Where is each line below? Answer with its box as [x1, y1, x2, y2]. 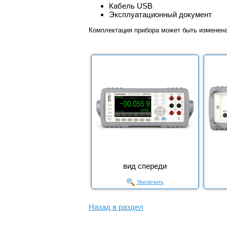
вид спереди [123, 162, 167, 171]
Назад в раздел [89, 203, 143, 212]
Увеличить [136, 179, 164, 185]
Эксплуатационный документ [109, 10, 212, 19]
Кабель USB [109, 2, 153, 11]
